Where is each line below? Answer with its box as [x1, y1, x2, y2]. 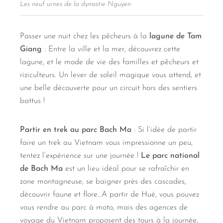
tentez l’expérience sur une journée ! [20, 152, 141, 160]
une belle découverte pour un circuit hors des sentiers [20, 84, 197, 93]
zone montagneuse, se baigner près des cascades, [20, 178, 186, 186]
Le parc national [141, 152, 200, 160]
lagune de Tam [149, 32, 202, 41]
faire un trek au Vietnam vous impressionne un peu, [20, 139, 193, 147]
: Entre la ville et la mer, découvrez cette [42, 45, 180, 54]
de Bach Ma [20, 165, 63, 173]
